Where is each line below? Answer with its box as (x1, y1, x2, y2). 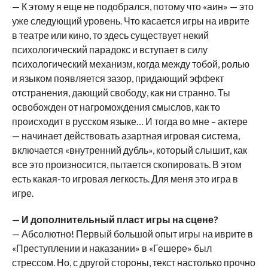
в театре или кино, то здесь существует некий (11, 29, 209, 41)
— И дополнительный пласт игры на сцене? (11, 213, 218, 225)
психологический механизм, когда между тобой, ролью (11, 57, 249, 69)
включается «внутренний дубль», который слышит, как (11, 144, 247, 156)
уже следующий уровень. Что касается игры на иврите (11, 14, 249, 26)
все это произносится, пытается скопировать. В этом (11, 158, 242, 170)
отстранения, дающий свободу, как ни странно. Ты (11, 86, 230, 98)
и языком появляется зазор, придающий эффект (11, 72, 224, 84)
